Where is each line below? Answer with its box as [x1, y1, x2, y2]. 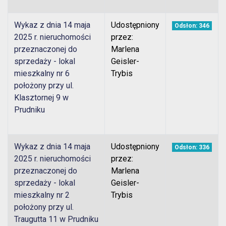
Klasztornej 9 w [14, 93, 69, 103]
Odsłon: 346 [174, 22, 209, 30]
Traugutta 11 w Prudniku [14, 214, 98, 224]
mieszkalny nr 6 [14, 69, 70, 79]
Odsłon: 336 [174, 144, 209, 151]
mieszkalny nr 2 [14, 190, 70, 200]
